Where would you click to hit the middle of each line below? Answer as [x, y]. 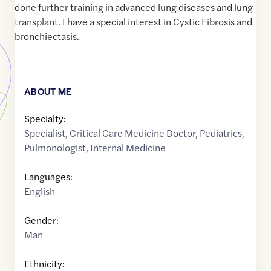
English [40, 191]
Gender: [41, 220]
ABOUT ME [48, 91]
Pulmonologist [55, 148]
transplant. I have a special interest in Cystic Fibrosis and [133, 22]
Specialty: [45, 119]
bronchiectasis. [47, 36]
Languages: [48, 177]
